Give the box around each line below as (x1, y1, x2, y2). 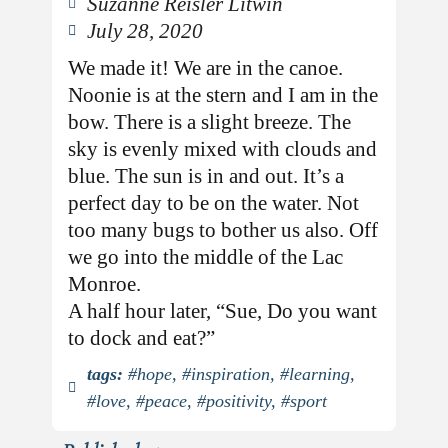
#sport (281, 391, 328, 412)
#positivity (197, 391, 272, 412)
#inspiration (182, 364, 271, 385)
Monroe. (68, 272, 142, 296)
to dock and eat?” (68, 326, 216, 350)
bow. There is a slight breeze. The (68, 110, 352, 134)
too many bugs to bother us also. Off (68, 218, 379, 242)
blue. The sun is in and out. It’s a (68, 164, 345, 188)
